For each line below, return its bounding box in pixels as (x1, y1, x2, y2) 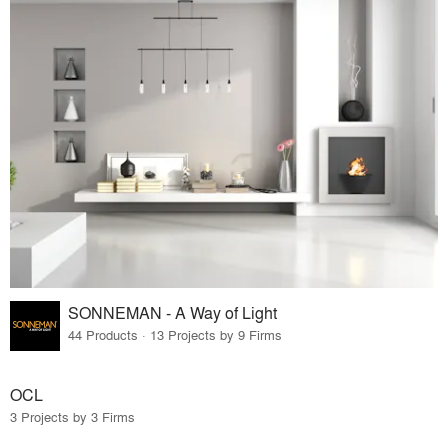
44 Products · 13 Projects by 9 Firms (68, 324, 283, 344)
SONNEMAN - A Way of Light (68, 300, 278, 324)
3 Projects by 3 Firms (10, 407, 135, 427)
